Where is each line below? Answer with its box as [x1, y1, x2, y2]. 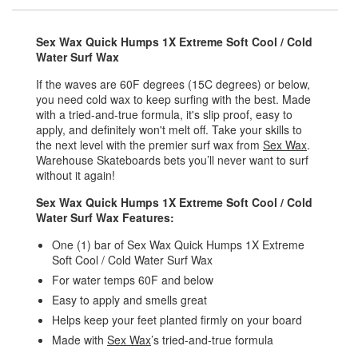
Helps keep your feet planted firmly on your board [52, 312, 302, 328]
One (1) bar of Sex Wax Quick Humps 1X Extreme [52, 237, 304, 253]
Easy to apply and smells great [52, 292, 207, 308]
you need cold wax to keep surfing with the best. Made [36, 91, 311, 108]
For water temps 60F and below [52, 272, 217, 288]
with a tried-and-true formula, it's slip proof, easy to [36, 106, 292, 123]
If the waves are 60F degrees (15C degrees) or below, [36, 76, 310, 93]
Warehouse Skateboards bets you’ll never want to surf [36, 152, 308, 169]
